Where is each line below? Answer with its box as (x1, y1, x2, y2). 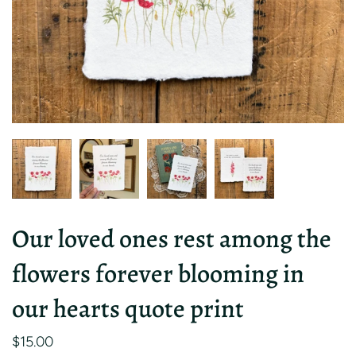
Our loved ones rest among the (12, 220, 331, 256)
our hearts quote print (12, 290, 244, 326)
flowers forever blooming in (12, 255, 304, 291)
